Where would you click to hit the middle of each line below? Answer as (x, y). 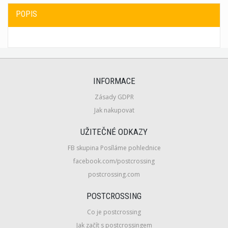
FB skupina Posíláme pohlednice (114, 148)
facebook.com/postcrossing (114, 161)
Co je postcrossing (114, 212)
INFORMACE (114, 81)
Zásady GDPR (114, 97)
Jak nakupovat (114, 110)
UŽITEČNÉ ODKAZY (114, 132)
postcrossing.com (114, 175)
